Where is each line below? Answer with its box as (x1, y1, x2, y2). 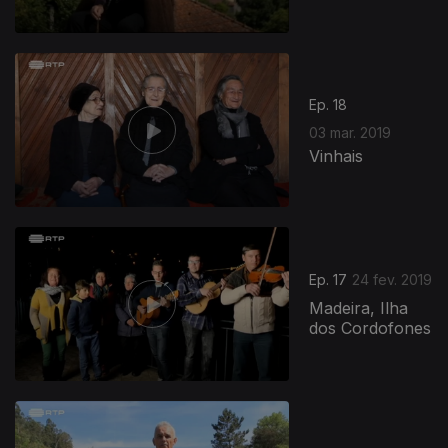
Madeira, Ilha (309, 298, 409, 319)
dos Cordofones (309, 318, 432, 339)
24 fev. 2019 (352, 271, 433, 289)
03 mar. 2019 (309, 123, 392, 141)
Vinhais (309, 145, 364, 166)
